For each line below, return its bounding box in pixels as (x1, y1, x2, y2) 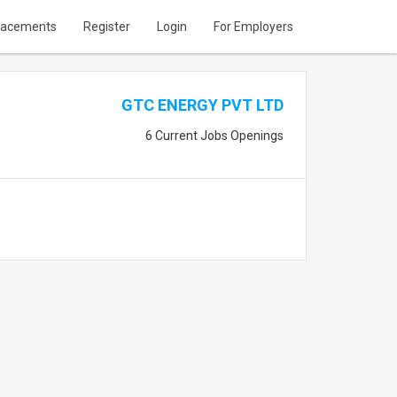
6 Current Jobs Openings (144, 128, 284, 143)
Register (83, 19, 130, 34)
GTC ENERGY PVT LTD (121, 96, 284, 114)
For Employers (214, 19, 293, 34)
